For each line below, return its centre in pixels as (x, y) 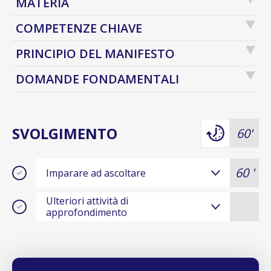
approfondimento (87, 213)
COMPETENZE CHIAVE (79, 28)
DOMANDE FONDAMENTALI (97, 79)
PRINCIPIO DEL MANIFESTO (95, 54)
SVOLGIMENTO (65, 133)
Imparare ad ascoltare (96, 173)
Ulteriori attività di (87, 201)
